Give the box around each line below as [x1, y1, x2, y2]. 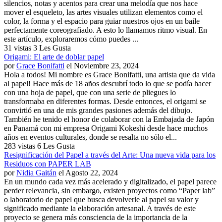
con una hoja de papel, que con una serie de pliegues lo [4, 88, 176, 97]
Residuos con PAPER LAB [4, 159, 91, 168]
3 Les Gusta [33, 43, 71, 52]
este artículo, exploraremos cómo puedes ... [4, 34, 138, 43]
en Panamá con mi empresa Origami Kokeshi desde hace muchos [4, 123, 208, 132]
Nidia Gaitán [16, 168, 56, 177]
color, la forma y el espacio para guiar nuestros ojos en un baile [4, 16, 200, 25]
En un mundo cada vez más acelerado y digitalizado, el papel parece [4, 177, 217, 186]
